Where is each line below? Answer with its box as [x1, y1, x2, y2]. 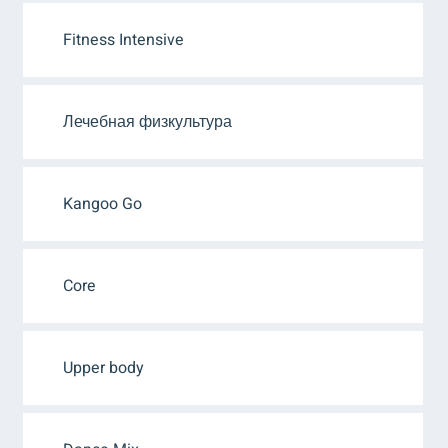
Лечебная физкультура [63, 110, 232, 134]
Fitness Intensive [63, 28, 184, 52]
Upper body [63, 356, 144, 380]
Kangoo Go [63, 192, 142, 216]
